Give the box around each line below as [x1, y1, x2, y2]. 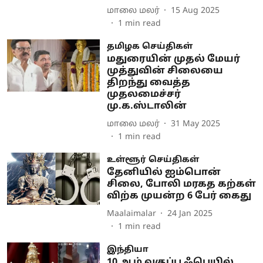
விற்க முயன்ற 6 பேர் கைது [106, 190, 251, 202]
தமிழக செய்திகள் [106, 42, 193, 52]
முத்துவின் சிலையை [106, 65, 223, 77]
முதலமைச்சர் [106, 89, 181, 100]
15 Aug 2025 [170, 5, 220, 16]
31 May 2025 [170, 119, 220, 129]
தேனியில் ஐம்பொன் [106, 167, 221, 178]
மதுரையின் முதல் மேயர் [106, 53, 240, 65]
